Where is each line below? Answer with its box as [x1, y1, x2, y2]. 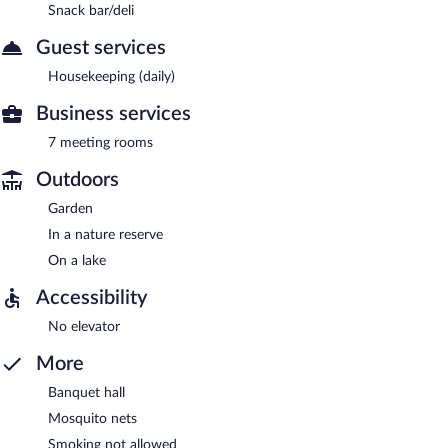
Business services [36, 103, 191, 124]
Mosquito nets [48, 411, 137, 426]
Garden [48, 201, 93, 216]
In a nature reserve [48, 227, 163, 242]
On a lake [48, 253, 106, 268]
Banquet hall [48, 385, 125, 400]
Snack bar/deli [48, 3, 134, 18]
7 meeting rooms [48, 135, 153, 150]
